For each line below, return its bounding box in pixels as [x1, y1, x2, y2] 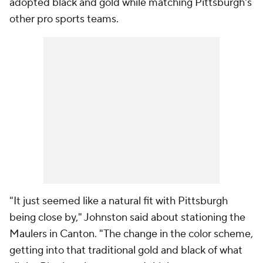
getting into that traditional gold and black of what [9, 244, 242, 257]
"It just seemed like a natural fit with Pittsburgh [9, 194, 228, 208]
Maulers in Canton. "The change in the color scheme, [9, 227, 253, 241]
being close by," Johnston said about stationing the [9, 211, 245, 224]
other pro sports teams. [9, 12, 121, 26]
